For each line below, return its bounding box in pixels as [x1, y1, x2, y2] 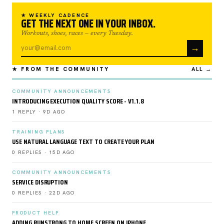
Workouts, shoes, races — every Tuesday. [21, 29, 133, 36]
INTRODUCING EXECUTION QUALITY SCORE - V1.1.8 [12, 95, 144, 106]
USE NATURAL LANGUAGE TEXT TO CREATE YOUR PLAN [12, 135, 155, 147]
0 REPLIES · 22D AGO [12, 189, 75, 196]
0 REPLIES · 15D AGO [12, 148, 75, 155]
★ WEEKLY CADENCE [21, 11, 90, 18]
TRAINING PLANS [12, 128, 65, 135]
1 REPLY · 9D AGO [12, 108, 65, 115]
